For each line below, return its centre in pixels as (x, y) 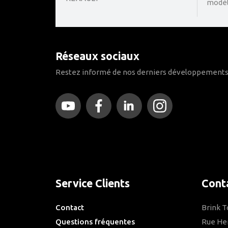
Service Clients (92, 183)
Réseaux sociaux (97, 56)
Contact (69, 208)
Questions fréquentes (95, 222)
